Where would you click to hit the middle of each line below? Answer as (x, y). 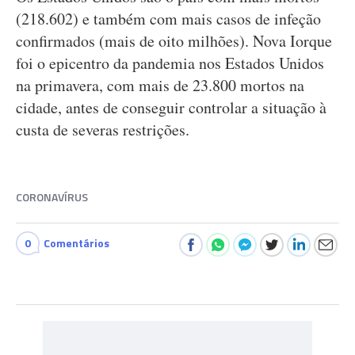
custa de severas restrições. (103, 130)
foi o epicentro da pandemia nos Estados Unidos (170, 63)
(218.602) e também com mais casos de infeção (168, 19)
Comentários (76, 243)
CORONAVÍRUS (52, 197)
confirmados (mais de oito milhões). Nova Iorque (174, 41)
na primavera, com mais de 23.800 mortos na (160, 85)
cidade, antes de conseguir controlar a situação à (171, 107)
